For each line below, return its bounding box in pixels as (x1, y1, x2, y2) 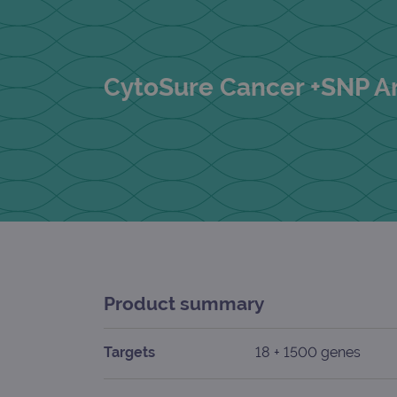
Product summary (104, 292, 264, 315)
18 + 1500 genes (255, 343, 362, 361)
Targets (104, 343, 155, 361)
